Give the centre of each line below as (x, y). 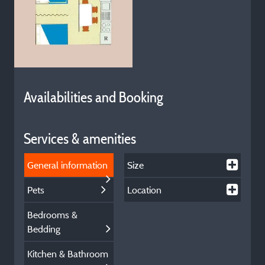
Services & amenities (80, 139)
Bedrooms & (52, 215)
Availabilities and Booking (93, 97)
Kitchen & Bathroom (68, 254)
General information (67, 165)
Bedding (44, 229)
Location (145, 190)
